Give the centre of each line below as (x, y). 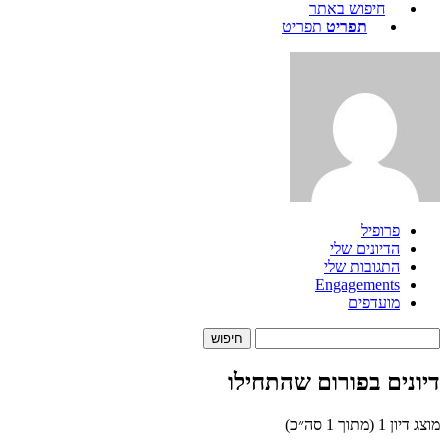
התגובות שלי (362, 266)
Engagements (357, 284)
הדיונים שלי (365, 248)
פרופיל (380, 230)
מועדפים (374, 302)
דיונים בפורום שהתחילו (334, 381)
